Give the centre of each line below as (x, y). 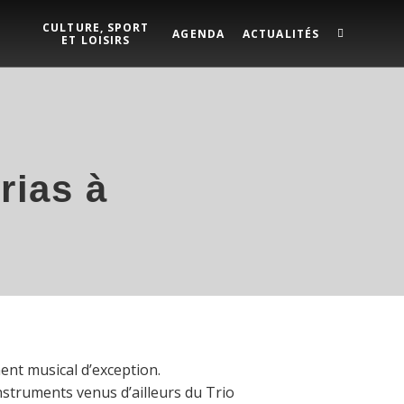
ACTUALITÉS (281, 33)
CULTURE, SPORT (96, 27)
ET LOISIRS (96, 40)
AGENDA (198, 33)
